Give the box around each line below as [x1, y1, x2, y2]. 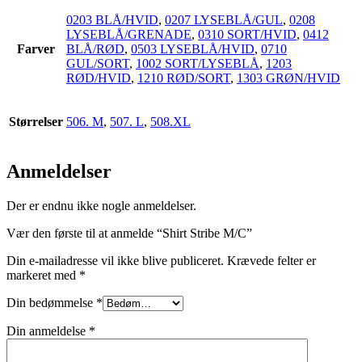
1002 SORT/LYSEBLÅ [136, 57, 259, 71]
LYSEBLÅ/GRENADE [66, 27, 192, 42]
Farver [17, 42, 55, 57]
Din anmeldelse [6, 324, 89, 339]
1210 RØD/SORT [137, 71, 230, 86]
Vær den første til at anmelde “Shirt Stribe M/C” [6, 226, 252, 241]
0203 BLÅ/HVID [66, 13, 158, 27]
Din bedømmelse [6, 296, 96, 310]
